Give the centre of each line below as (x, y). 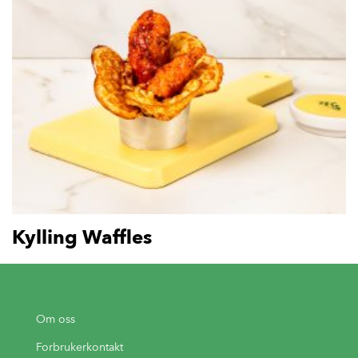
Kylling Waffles (82, 237)
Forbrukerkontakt (80, 348)
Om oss (56, 320)
